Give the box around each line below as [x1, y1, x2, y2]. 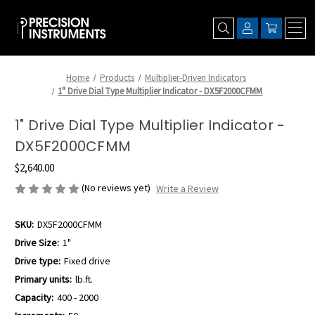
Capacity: [15, 291, 53, 304]
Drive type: [15, 255, 60, 268]
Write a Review [155, 182, 219, 195]
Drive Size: [15, 236, 59, 250]
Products [100, 72, 135, 84]
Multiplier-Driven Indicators [145, 72, 247, 84]
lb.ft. [75, 273, 93, 286]
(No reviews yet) [82, 181, 150, 194]
